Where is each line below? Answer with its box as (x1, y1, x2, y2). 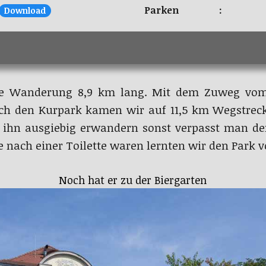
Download (4, 4, 46, 16)
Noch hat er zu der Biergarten (59, 172, 207, 187)
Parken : (144, 3, 222, 17)
